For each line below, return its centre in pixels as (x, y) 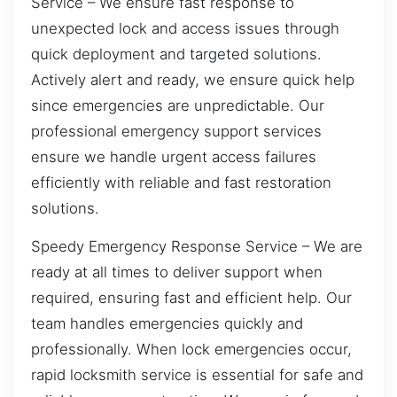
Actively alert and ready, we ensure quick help (193, 79)
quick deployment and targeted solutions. (176, 54)
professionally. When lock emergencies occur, (191, 350)
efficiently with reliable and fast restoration (181, 182)
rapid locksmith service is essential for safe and (197, 375)
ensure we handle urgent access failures (174, 156)
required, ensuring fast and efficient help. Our (191, 298)
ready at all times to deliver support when (177, 272)
